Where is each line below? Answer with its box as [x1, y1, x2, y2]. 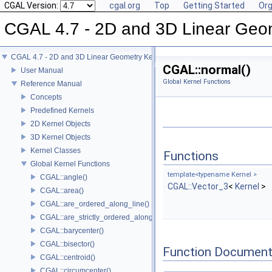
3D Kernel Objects [30, 132, 90, 141]
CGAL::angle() [40, 172, 87, 182]
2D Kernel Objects [30, 119, 90, 128]
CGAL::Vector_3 [168, 182, 228, 192]
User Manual [21, 66, 63, 75]
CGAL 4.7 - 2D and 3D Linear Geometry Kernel [11, 52, 166, 61]
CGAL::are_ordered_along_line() [40, 199, 149, 208]
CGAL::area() [40, 186, 84, 195]
